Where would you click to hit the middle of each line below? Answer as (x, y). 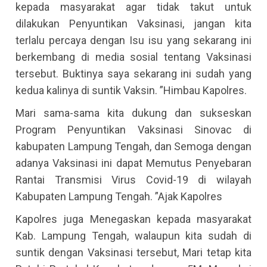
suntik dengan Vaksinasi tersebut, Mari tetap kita (133, 252)
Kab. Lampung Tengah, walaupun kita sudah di (133, 236)
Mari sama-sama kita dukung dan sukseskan (133, 113)
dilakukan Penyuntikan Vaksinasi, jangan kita (133, 24)
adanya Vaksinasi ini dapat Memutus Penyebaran (133, 163)
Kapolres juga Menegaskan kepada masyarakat (133, 219)
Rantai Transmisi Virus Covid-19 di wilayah (133, 180)
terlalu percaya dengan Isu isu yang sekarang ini (133, 40)
